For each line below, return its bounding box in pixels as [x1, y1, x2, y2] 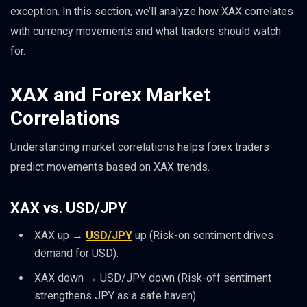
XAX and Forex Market [10, 84, 210, 107]
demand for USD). [34, 247, 119, 260]
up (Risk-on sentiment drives [132, 229, 273, 243]
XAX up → [34, 229, 86, 243]
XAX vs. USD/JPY [10, 199, 127, 217]
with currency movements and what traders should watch [10, 24, 281, 38]
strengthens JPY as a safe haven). [34, 289, 198, 303]
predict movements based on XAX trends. [10, 160, 210, 174]
